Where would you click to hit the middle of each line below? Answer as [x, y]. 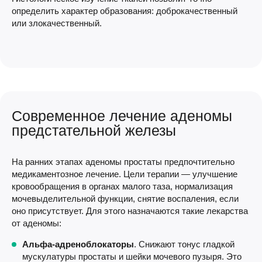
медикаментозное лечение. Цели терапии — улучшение [125, 174]
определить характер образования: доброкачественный [125, 11]
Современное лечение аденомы [122, 116]
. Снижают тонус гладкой [184, 244]
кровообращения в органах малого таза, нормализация [122, 186]
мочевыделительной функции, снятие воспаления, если [125, 199]
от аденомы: [37, 223]
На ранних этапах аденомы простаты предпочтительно [123, 162]
